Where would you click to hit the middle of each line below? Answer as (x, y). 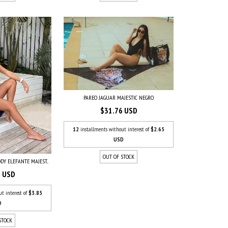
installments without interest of (116, 129)
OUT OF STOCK (119, 156)
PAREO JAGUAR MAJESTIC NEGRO (119, 97)
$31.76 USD (119, 110)
